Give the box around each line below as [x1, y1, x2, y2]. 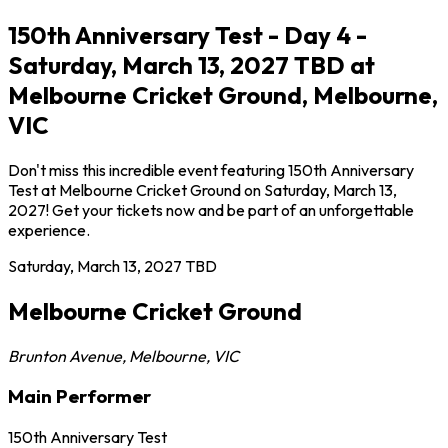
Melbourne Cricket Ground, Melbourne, [8, 79, 438, 110]
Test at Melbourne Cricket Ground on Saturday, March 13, [8, 179, 397, 200]
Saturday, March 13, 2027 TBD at [8, 49, 375, 80]
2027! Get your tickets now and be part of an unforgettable [8, 199, 414, 220]
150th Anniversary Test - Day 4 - [8, 19, 367, 50]
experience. [8, 219, 90, 240]
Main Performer [8, 384, 151, 409]
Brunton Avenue [8, 345, 122, 366]
